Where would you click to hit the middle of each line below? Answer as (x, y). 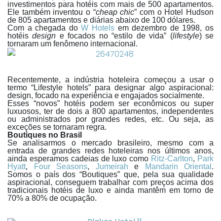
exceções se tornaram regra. (57, 127)
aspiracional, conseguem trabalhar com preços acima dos (110, 182)
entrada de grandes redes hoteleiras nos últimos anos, (110, 151)
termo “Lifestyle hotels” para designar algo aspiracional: (110, 88)
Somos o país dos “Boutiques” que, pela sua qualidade (110, 174)
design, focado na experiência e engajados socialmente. (106, 95)
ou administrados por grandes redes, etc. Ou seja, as (110, 119)
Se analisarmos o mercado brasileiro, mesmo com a (110, 143)
